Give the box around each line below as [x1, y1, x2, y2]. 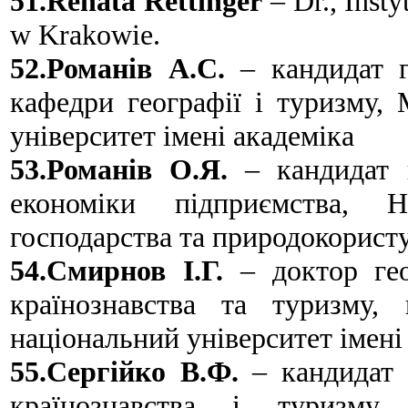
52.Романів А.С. [10, 51, 225, 85]
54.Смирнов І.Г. [10, 253, 223, 287]
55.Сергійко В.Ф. [10, 354, 239, 388]
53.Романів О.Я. [10, 152, 229, 186]
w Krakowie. [10, 17, 160, 51]
